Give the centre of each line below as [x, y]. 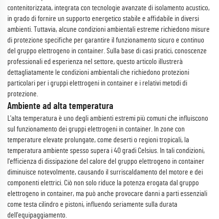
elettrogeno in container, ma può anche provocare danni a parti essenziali [107, 194]
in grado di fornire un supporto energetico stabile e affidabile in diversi [103, 19]
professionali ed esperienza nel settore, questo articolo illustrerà [95, 62]
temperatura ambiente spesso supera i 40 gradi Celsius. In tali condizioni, [106, 151]
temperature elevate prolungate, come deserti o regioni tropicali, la [98, 140]
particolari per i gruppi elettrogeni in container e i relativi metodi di [97, 83]
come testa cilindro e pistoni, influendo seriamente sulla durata [92, 204]
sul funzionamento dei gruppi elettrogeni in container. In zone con [96, 129]
